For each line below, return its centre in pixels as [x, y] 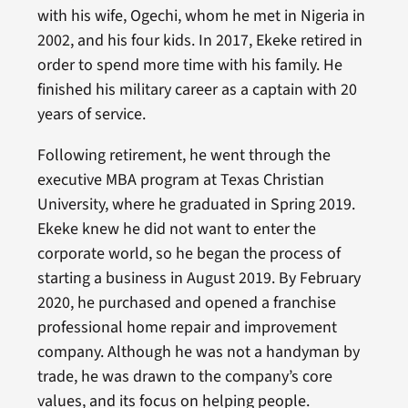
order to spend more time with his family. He [189, 66]
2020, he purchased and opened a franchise [186, 303]
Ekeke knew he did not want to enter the [176, 229]
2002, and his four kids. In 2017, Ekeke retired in [199, 41]
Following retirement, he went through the [184, 156]
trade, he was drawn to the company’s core [184, 377]
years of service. [91, 115]
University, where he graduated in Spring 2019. [196, 205]
